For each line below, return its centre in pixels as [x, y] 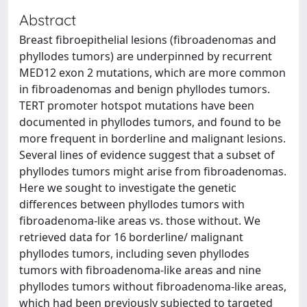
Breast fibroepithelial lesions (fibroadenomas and [148, 40]
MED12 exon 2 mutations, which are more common [152, 73]
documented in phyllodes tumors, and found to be [150, 122]
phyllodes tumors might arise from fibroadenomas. [153, 171]
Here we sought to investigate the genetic [128, 188]
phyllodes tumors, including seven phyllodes [134, 254]
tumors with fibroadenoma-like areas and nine [140, 270]
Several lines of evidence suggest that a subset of [147, 155]
